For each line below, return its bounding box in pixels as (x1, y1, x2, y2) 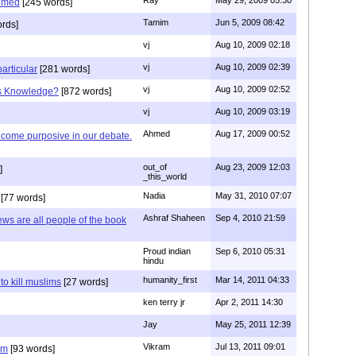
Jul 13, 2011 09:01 (215, 342, 285, 351)
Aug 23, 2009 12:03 (215, 162, 290, 172)
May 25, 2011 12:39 (215, 319, 291, 329)
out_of (143, 162, 167, 172)
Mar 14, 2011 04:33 (215, 275, 289, 284)
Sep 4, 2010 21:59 (215, 213, 285, 222)
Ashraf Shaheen (143, 213, 205, 222)
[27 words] (61, 277, 108, 288)
